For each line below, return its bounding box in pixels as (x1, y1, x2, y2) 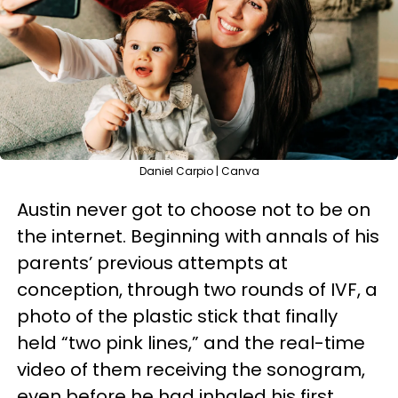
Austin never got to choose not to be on (17, 197, 370, 222)
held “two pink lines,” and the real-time (17, 330, 365, 355)
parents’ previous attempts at (17, 251, 288, 275)
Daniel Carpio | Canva (139, 163, 259, 179)
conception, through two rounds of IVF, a (17, 277, 378, 302)
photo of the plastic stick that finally (17, 304, 338, 329)
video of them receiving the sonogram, (17, 357, 365, 382)
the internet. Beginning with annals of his (17, 224, 379, 249)
